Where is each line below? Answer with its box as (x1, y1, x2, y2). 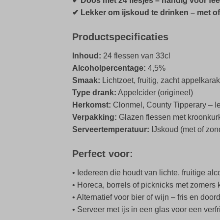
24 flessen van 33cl (101, 52, 170, 60)
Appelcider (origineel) (116, 88, 193, 97)
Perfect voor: (72, 148, 133, 159)
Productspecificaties (72, 31, 168, 43)
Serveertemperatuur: (72, 125, 149, 134)
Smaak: (72, 76, 100, 85)
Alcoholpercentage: (72, 64, 146, 73)
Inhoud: (72, 52, 101, 60)
